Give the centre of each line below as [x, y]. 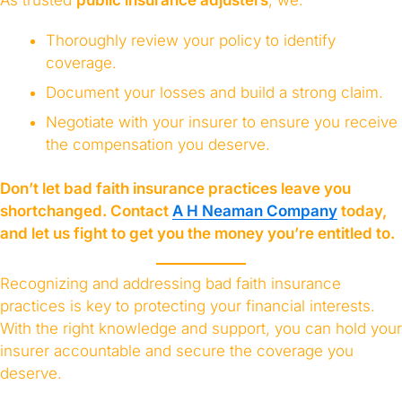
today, [362, 210]
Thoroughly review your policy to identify [190, 41]
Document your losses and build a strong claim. [214, 92]
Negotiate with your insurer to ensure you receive [221, 122]
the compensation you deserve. [157, 144]
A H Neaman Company [255, 210]
